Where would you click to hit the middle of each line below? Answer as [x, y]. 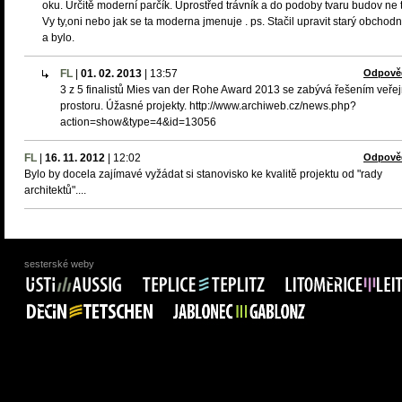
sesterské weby [59, 264]
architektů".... [55, 190]
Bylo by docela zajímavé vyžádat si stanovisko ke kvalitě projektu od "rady [203, 174]
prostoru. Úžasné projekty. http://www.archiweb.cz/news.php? [208, 106]
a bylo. [58, 38]
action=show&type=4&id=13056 [138, 122]
